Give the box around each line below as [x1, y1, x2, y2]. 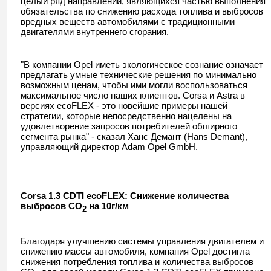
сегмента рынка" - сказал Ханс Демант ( [21, 131, 187, 142]
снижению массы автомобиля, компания [21, 246, 191, 256]
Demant [211, 131, 242, 142]
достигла [210, 246, 250, 256]
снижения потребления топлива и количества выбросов [21, 256, 253, 267]
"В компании [21, 59, 74, 70]
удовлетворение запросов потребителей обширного [21, 121, 237, 131]
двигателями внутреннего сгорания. [21, 27, 169, 37]
